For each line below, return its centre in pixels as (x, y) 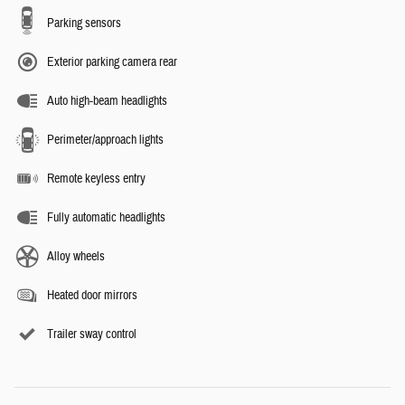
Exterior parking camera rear (112, 62)
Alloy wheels (76, 256)
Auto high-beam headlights (107, 101)
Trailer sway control (92, 334)
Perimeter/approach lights (105, 140)
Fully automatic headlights (106, 217)
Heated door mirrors (92, 295)
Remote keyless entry (96, 179)
